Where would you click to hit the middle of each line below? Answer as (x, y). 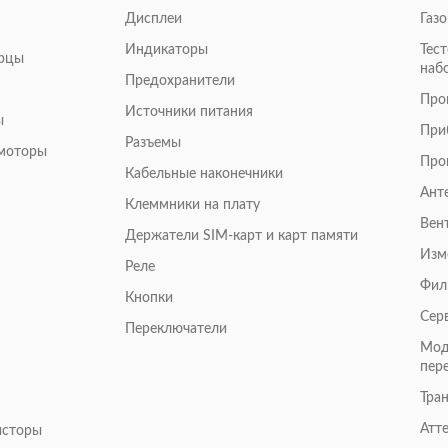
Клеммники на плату (192, 205)
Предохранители (179, 81)
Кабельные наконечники (203, 174)
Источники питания (188, 112)
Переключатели (175, 329)
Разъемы (152, 143)
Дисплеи (153, 19)
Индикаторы (166, 50)
